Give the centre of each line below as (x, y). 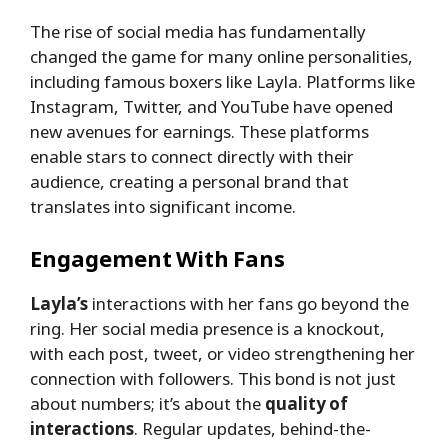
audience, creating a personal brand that (189, 182)
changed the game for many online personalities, (221, 57)
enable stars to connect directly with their (192, 157)
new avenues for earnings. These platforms (199, 132)
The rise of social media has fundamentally (198, 32)
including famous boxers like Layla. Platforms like (222, 82)
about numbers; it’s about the (147, 403)
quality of (306, 403)
